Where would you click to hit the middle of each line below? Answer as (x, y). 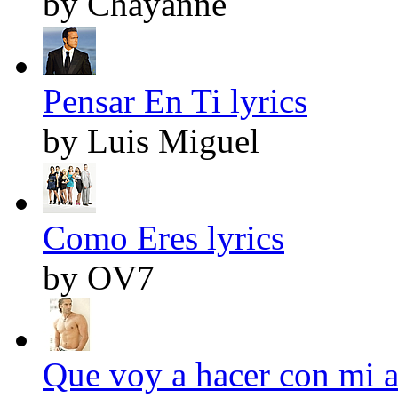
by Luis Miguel (151, 141)
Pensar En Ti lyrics (175, 101)
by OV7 (99, 278)
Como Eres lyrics (163, 238)
